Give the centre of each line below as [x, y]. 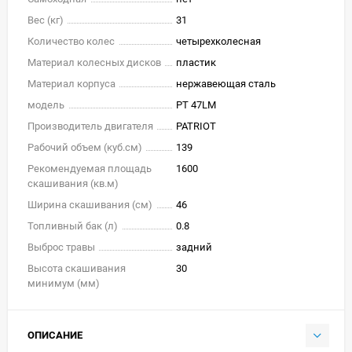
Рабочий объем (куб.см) [85, 147]
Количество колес [71, 41]
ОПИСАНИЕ [55, 335]
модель [46, 104]
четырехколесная [218, 41]
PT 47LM [196, 104]
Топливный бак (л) [73, 225]
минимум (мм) [64, 283]
